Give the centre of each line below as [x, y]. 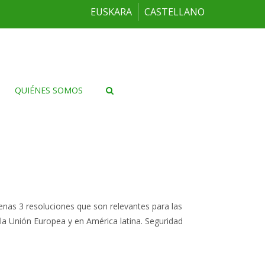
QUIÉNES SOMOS [49, 90]
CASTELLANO [174, 12]
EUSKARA [111, 12]
